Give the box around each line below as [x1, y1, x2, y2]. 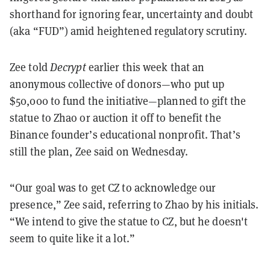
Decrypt [49, 59, 86, 74]
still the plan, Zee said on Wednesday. [10, 143, 188, 159]
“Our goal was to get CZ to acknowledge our [10, 180, 216, 195]
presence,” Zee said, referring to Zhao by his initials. [10, 196, 259, 212]
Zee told [10, 59, 50, 74]
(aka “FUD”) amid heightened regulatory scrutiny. [10, 23, 247, 38]
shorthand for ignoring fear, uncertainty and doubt [10, 6, 254, 21]
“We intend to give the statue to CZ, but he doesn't [10, 213, 248, 228]
